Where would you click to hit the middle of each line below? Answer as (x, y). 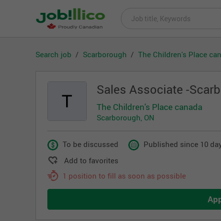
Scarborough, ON (126, 117)
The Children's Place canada (149, 107)
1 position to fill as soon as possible (124, 175)
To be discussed (90, 144)
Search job (54, 54)
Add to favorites (91, 160)
